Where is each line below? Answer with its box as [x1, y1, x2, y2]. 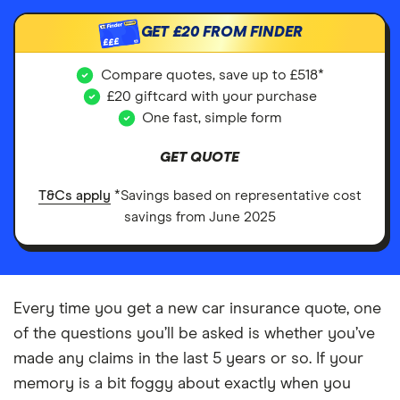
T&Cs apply [38, 188, 111, 203]
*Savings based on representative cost [111, 188, 362, 203]
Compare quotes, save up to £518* [101, 68, 324, 82]
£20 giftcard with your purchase [107, 89, 318, 104]
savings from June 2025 [124, 210, 276, 224]
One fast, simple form [142, 111, 283, 125]
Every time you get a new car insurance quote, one [13, 300, 381, 317]
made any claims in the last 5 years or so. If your [13, 350, 363, 367]
